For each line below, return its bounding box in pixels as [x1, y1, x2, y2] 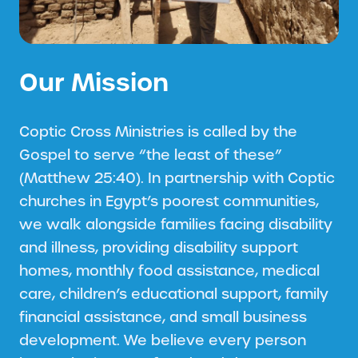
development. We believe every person [19, 330, 306, 349]
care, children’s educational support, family [19, 284, 328, 303]
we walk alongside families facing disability [19, 214, 332, 233]
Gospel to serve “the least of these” [19, 145, 282, 164]
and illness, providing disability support [19, 237, 298, 257]
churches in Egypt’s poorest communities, [19, 191, 319, 210]
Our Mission [19, 66, 169, 99]
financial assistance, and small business [19, 307, 307, 326]
